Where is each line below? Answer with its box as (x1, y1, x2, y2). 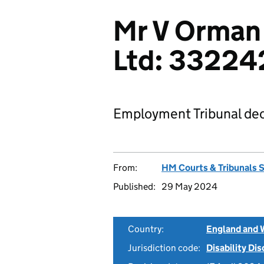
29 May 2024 (161, 181, 217, 192)
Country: (128, 223, 164, 235)
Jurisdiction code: (128, 242, 200, 253)
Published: (113, 181, 156, 192)
